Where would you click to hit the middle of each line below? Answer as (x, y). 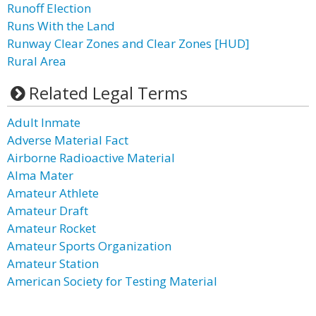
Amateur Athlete (53, 193)
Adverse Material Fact (68, 140)
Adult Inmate (44, 122)
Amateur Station (53, 263)
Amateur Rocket (51, 228)
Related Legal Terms (108, 93)
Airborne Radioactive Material (91, 158)
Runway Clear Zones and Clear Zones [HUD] (128, 43)
